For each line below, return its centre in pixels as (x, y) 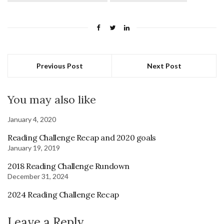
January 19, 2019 (34, 148)
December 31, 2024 (38, 176)
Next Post (164, 66)
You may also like (52, 100)
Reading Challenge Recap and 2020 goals (82, 138)
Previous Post (60, 66)
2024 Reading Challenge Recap (63, 195)
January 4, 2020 (32, 119)
